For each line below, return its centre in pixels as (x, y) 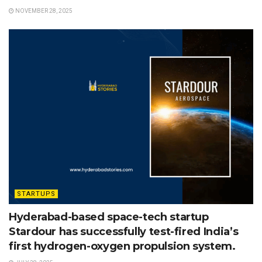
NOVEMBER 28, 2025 (43, 11)
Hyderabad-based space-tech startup (109, 217)
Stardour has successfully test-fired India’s (124, 231)
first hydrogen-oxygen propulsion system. (122, 246)
